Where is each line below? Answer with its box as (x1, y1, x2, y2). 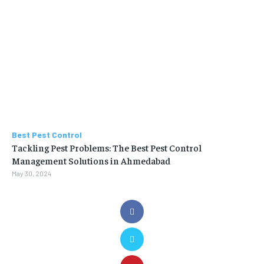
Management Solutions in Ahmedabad (12, 154, 170, 167)
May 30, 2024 (12, 169, 51, 178)
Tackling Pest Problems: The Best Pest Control (12, 141, 202, 154)
